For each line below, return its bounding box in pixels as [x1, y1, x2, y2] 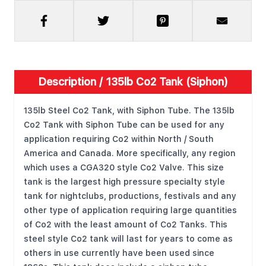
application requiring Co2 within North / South [24, 131, 214, 147]
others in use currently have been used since [24, 245, 214, 261]
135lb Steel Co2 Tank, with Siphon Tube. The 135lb [24, 103, 235, 118]
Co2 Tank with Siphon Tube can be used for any [24, 117, 224, 132]
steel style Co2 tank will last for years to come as [24, 231, 233, 246]
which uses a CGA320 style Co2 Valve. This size [24, 160, 224, 175]
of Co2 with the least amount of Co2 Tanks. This [24, 217, 227, 232]
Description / [38, 72, 106, 91]
